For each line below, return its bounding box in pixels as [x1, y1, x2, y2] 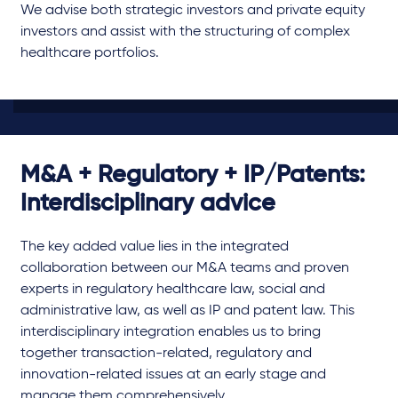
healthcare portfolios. [20, 46, 159, 61]
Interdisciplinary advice [20, 192, 275, 217]
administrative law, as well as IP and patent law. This [20, 304, 354, 319]
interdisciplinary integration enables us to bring [20, 325, 321, 340]
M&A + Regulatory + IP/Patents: [20, 163, 365, 188]
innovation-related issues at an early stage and [20, 368, 326, 383]
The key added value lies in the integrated [20, 240, 289, 255]
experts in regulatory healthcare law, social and [20, 283, 325, 298]
